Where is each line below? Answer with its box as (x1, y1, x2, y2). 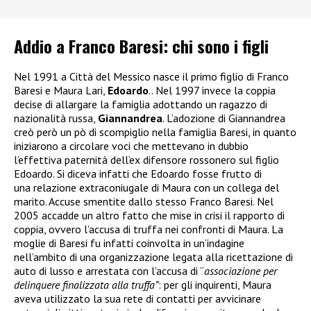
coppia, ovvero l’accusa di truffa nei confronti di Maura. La (14, 222, 283, 237)
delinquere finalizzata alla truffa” (14, 278, 158, 292)
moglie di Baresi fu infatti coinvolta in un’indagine (14, 236, 244, 251)
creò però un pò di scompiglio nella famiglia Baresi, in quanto (14, 125, 296, 140)
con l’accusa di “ (132, 264, 204, 278)
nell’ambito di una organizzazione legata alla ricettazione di (14, 250, 293, 264)
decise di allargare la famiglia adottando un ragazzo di (14, 97, 267, 112)
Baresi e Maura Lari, (14, 83, 108, 98)
